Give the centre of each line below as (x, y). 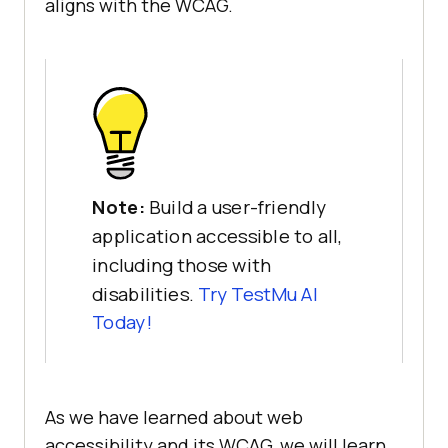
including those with (182, 265)
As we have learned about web (174, 417)
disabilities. (145, 294)
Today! (121, 322)
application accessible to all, (217, 236)
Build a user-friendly (237, 207)
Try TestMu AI (258, 294)
